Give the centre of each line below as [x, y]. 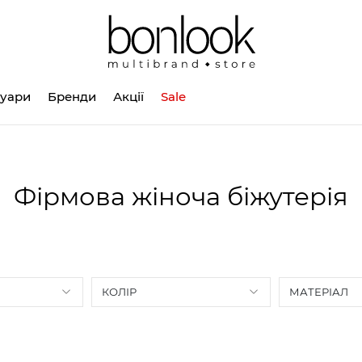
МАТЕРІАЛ [319, 291]
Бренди [72, 96]
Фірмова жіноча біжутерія [181, 196]
